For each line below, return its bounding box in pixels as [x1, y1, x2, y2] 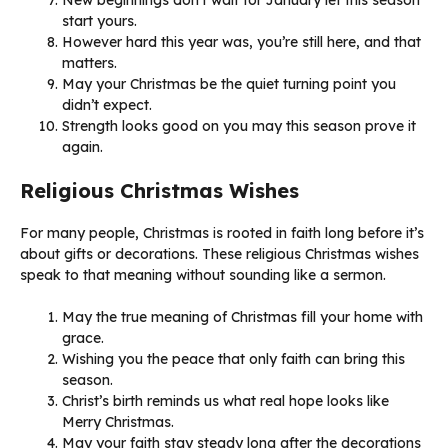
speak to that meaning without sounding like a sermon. [20, 265, 386, 284]
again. [62, 137, 103, 156]
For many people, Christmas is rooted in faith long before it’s [20, 223, 424, 242]
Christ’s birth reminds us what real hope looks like [62, 391, 389, 410]
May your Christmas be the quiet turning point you [62, 74, 396, 93]
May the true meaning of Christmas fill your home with [62, 307, 423, 326]
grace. [62, 328, 104, 347]
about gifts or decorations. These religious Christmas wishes [20, 244, 419, 263]
